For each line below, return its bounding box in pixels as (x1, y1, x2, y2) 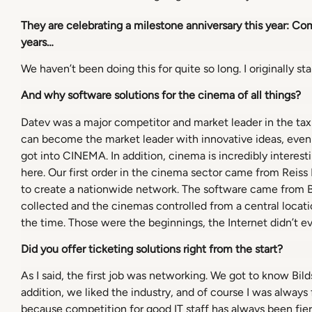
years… (21, 35, 54, 49)
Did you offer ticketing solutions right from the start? (21, 242, 283, 256)
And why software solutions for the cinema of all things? (21, 88, 301, 102)
